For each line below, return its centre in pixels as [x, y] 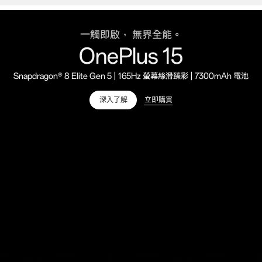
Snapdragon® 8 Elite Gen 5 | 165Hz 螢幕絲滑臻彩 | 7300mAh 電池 [131, 76]
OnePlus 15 [131, 56]
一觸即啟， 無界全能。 [131, 35]
